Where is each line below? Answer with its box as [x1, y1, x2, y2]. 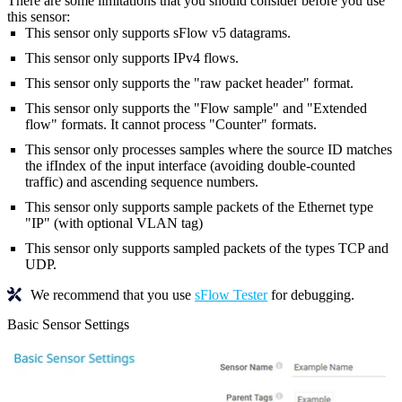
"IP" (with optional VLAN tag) [25, 214, 203, 231]
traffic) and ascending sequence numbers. [25, 173, 258, 189]
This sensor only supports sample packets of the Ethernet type [25, 198, 373, 214]
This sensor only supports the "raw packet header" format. [25, 74, 354, 91]
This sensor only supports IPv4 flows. [25, 49, 239, 66]
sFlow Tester [195, 286, 267, 302]
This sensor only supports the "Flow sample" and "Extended [25, 100, 367, 116]
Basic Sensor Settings [7, 316, 129, 332]
